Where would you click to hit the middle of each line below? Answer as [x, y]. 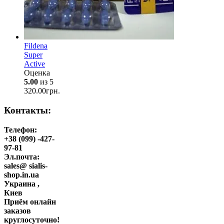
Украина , [22, 183]
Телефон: [20, 129]
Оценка [37, 73]
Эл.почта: [22, 156]
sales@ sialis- [26, 165]
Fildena [36, 46]
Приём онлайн [30, 201]
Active [34, 64]
